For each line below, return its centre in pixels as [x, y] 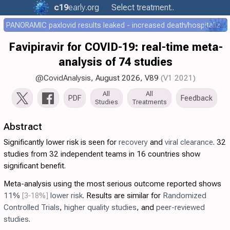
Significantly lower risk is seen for [61, 142]
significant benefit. [35, 166]
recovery [133, 142]
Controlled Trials [32, 207]
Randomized [185, 196]
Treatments [149, 102]
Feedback [196, 98]
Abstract [23, 127]
